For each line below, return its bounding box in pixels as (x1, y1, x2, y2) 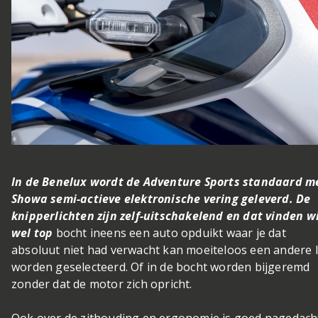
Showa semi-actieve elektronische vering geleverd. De (11, 190, 311, 207)
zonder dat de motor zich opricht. (11, 275, 198, 292)
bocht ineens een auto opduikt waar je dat (53, 224, 286, 241)
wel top (11, 224, 53, 241)
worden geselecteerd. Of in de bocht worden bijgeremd (11, 258, 310, 275)
